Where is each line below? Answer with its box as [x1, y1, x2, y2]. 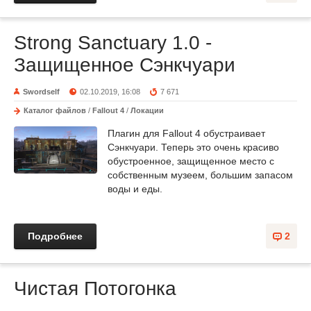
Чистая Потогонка [14, 278, 176, 299]
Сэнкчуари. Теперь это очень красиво [108, 142, 279, 153]
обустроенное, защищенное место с [108, 155, 274, 167]
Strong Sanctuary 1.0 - [14, 32, 212, 53]
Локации [131, 106, 164, 115]
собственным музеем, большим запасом [108, 169, 293, 180]
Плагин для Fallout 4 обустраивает [108, 128, 265, 139]
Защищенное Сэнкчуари [14, 54, 235, 76]
